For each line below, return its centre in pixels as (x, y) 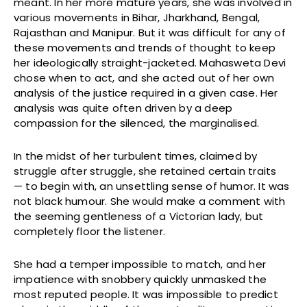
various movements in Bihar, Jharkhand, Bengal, (137, 18)
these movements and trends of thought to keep (145, 48)
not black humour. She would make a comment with (150, 201)
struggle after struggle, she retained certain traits (145, 171)
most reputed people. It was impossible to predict (146, 295)
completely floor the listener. (91, 232)
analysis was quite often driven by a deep (123, 108)
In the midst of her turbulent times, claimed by (136, 156)
